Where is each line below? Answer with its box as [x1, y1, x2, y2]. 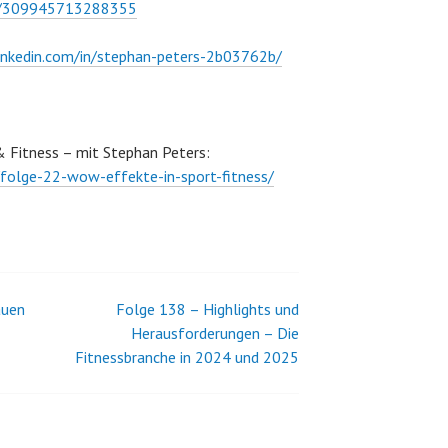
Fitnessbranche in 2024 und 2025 [75, 347, 299, 367]
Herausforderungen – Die [131, 323, 299, 343]
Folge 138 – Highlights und [116, 299, 299, 319]
